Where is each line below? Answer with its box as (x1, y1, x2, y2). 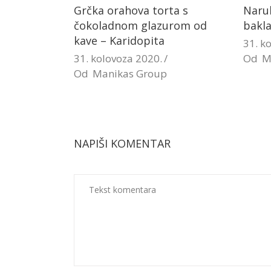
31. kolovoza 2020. (74, 51, 162, 65)
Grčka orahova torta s (74, 3, 188, 18)
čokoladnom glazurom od (74, 18, 207, 33)
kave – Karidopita (74, 33, 165, 48)
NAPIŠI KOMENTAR (74, 136, 171, 151)
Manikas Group (93, 67, 167, 80)
